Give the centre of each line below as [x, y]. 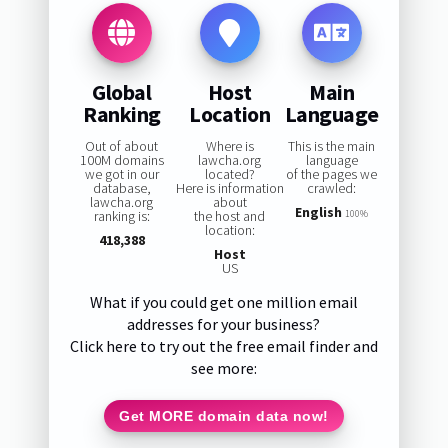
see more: [223, 368]
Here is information [229, 188]
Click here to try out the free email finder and [223, 346]
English [319, 212]
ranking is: [121, 216]
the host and [230, 216]
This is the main [332, 146]
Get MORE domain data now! [224, 415]
